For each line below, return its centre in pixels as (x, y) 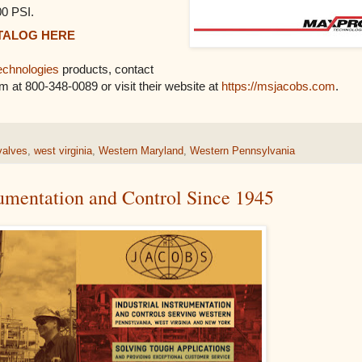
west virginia (63, 152)
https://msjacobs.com (278, 86)
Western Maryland (141, 152)
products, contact (106, 69)
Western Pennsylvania (242, 152)
